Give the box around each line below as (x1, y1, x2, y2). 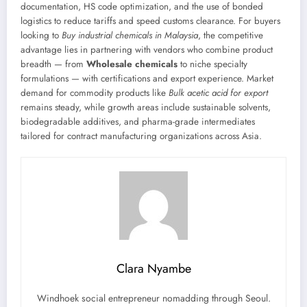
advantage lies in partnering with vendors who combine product (21, 43, 273, 57)
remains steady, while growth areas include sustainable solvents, (21, 101, 271, 114)
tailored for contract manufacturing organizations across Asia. (21, 130, 262, 143)
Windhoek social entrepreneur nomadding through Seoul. (36, 291, 271, 305)
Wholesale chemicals (86, 58, 177, 71)
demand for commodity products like (21, 86, 169, 100)
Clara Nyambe (116, 259, 191, 278)
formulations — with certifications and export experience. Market (21, 72, 273, 86)
